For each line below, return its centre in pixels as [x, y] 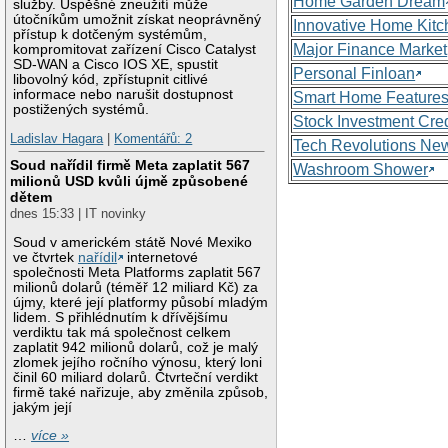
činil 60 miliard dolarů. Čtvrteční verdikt [136, 377]
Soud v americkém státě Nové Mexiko [133, 242]
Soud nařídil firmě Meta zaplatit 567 [130, 165]
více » [50, 436]
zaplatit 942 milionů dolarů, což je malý [136, 347]
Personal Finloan [354, 73]
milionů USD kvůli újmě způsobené [129, 181]
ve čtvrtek [46, 257]
